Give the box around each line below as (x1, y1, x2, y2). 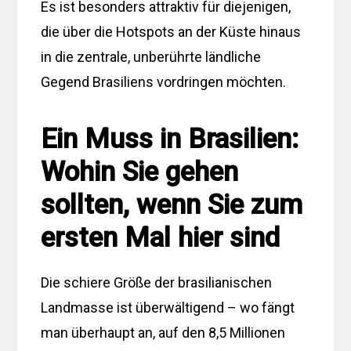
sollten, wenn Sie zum (41, 188, 303, 221)
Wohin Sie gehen (41, 155, 239, 188)
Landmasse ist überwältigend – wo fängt (41, 299, 295, 316)
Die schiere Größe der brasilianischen (41, 273, 273, 291)
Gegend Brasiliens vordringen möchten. (41, 73, 287, 90)
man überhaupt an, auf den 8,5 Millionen (41, 324, 286, 341)
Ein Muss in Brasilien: (41, 122, 299, 155)
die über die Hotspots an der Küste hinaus (41, 23, 302, 40)
